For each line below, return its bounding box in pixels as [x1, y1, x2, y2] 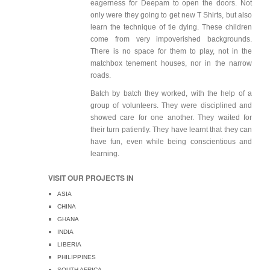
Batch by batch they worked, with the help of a [90, 89, 252, 98]
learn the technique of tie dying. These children [90, 23, 252, 32]
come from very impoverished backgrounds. [90, 35, 252, 44]
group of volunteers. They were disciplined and [90, 101, 252, 110]
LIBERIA [57, 241, 81, 248]
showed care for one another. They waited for [90, 113, 252, 122]
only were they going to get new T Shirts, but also [90, 11, 252, 20]
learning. [90, 149, 119, 159]
